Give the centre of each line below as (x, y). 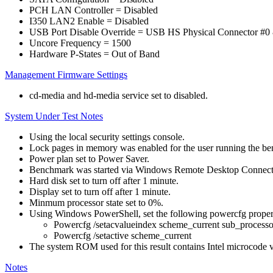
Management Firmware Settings (66, 75)
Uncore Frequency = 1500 (80, 43)
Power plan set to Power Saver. (89, 159)
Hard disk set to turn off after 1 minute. (104, 181)
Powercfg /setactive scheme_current (122, 236)
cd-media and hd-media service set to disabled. (119, 95)
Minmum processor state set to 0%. (96, 203)
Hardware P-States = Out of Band (94, 54)
